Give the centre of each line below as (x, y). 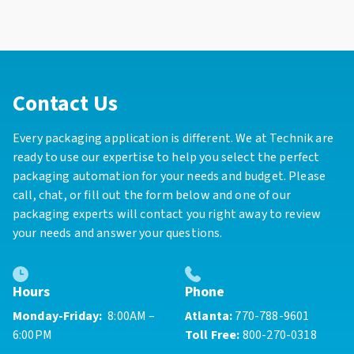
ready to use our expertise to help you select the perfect (166, 158)
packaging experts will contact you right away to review (167, 215)
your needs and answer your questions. (118, 233)
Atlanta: (210, 316)
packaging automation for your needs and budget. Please (169, 177)
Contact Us (65, 104)
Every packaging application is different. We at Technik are (173, 139)
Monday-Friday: (58, 316)
